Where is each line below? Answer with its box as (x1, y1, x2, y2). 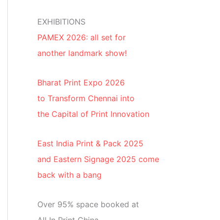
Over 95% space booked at (37, 199, 139, 210)
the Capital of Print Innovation (37, 109, 149, 119)
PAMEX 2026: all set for (37, 32, 126, 43)
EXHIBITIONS (37, 17, 85, 27)
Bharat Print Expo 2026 (37, 78, 125, 88)
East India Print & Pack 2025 (37, 138, 143, 149)
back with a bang (37, 170, 102, 180)
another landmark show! (37, 48, 127, 58)
